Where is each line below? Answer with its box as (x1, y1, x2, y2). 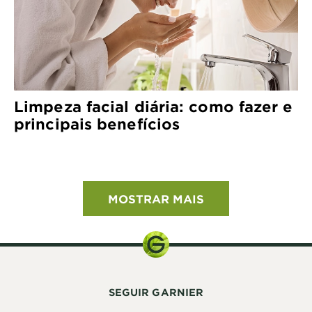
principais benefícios (14, 114, 180, 132)
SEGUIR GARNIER (108, 286, 204, 298)
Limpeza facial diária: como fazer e (14, 97, 293, 115)
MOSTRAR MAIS (108, 191, 204, 205)
